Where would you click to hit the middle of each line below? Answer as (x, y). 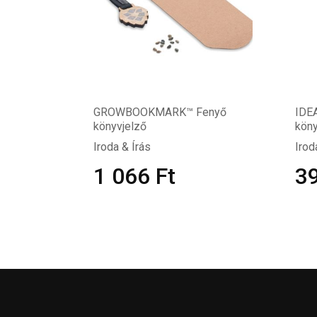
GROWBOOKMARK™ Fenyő (160, 112)
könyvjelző (120, 126)
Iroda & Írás (122, 147)
